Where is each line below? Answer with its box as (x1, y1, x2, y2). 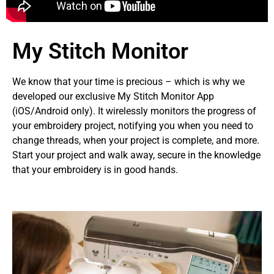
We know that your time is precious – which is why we (12, 76, 245, 88)
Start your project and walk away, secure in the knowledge (12, 149, 261, 161)
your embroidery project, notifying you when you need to (12, 120, 253, 132)
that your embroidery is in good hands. (12, 164, 178, 176)
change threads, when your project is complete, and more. (12, 135, 259, 147)
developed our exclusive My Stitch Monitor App (12, 91, 214, 103)
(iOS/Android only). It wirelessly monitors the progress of (12, 105, 256, 117)
